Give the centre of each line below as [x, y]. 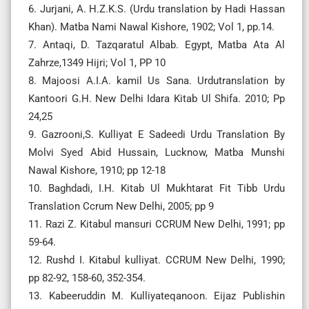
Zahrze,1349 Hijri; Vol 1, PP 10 [97, 62]
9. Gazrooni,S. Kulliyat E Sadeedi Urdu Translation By [157, 134]
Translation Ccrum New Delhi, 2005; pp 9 [121, 206]
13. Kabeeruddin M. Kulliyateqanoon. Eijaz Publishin [157, 296]
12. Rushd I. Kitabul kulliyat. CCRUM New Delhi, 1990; [157, 260]
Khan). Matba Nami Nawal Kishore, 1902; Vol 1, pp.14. [151, 27]
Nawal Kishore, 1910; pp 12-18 [97, 170]
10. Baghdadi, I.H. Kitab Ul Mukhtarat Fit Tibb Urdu [157, 188]
